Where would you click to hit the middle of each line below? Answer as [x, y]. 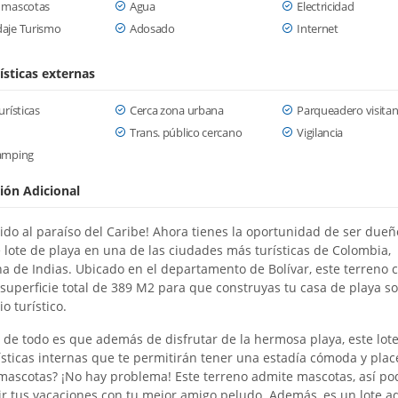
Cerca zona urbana [176, 110]
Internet [318, 28]
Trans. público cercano [186, 132]
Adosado [152, 28]
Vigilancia [320, 132]
